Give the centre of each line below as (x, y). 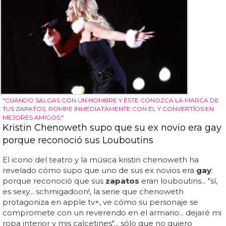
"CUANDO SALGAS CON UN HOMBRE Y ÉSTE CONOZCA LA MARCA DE (111, 100)
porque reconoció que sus (54, 181)
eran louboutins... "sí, (178, 181)
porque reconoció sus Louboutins (78, 140)
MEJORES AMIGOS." (33, 117)
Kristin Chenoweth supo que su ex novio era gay (112, 127)
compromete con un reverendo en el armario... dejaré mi (112, 212)
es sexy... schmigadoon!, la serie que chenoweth (93, 191)
